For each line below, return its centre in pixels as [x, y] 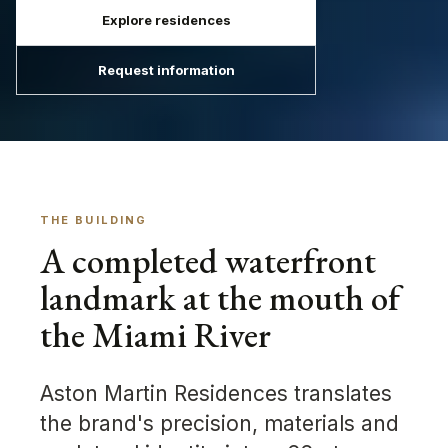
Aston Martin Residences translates [216, 394]
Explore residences [166, 19]
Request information [166, 69]
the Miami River [155, 335]
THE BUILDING [94, 220]
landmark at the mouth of [220, 298]
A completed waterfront [208, 261]
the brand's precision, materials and [219, 424]
